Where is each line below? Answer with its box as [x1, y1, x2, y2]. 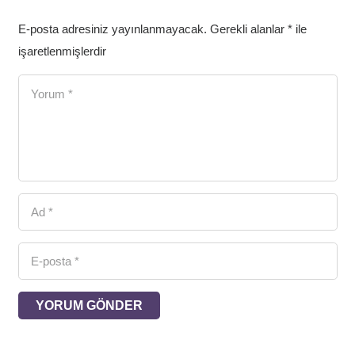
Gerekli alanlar [209, 22, 288, 36]
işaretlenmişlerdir [17, 44, 106, 59]
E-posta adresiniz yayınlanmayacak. [17, 22, 207, 36]
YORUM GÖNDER [35, 299, 143, 313]
